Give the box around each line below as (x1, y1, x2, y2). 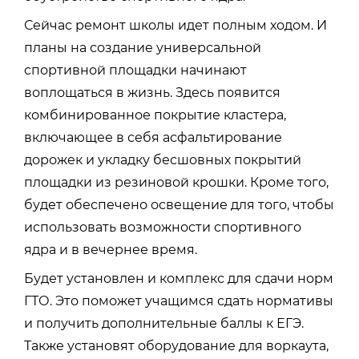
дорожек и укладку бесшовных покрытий (24, 151, 301, 167)
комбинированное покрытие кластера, (24, 107, 286, 123)
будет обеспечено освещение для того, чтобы (24, 196, 334, 212)
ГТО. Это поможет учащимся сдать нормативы (24, 292, 333, 309)
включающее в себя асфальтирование (24, 129, 282, 145)
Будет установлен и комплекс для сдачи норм (24, 270, 333, 286)
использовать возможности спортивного (24, 219, 301, 235)
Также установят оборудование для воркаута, (24, 337, 329, 353)
